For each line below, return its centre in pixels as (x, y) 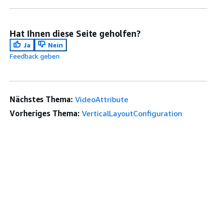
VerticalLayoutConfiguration (132, 114)
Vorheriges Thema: (45, 114)
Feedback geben (35, 56)
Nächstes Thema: (41, 100)
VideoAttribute (101, 100)
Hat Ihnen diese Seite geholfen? (75, 34)
